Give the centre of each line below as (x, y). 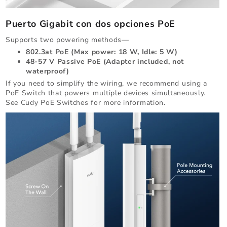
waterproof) (48, 71)
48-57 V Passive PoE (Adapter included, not (105, 62)
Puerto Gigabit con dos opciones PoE (91, 24)
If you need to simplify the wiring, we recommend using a (106, 84)
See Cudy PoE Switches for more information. (86, 103)
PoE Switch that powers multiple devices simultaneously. (106, 93)
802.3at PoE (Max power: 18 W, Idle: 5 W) (102, 52)
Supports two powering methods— (67, 40)
